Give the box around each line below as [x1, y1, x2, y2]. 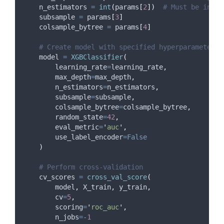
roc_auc [91, 203, 119, 211]
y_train [115, 183, 147, 191]
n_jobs [55, 213, 79, 221]
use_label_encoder [55, 133, 123, 141]
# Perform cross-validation [39, 163, 143, 171]
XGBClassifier [71, 53, 123, 61]
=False [123, 133, 147, 141]
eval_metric [55, 123, 99, 131]
